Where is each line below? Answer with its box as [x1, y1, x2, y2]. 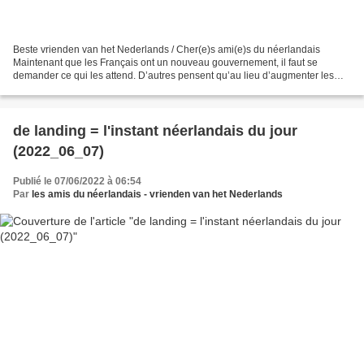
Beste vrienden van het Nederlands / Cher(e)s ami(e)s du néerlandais [13, 44, 320, 56]
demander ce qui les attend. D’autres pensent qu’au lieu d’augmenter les [13, 70, 334, 82]
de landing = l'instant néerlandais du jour [13, 123, 297, 140]
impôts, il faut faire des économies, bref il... [13, 83, 199, 95]
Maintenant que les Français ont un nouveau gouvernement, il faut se [13, 57, 318, 69]
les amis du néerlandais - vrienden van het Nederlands [32, 188, 283, 201]
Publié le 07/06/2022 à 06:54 [13, 175, 141, 188]
